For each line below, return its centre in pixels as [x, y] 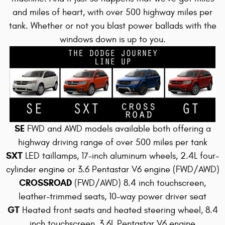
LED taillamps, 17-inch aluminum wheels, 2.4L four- [122, 156]
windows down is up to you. [113, 39]
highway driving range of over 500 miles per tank [113, 142]
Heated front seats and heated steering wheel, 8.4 [120, 210]
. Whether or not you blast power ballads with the [121, 26]
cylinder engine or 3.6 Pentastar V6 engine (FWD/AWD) [113, 170]
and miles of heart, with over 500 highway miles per [113, 12]
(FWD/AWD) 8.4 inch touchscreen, [140, 183]
